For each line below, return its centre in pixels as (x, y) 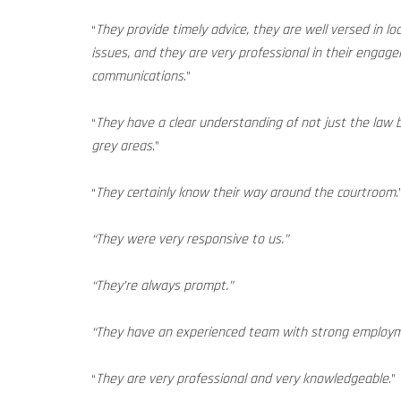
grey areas (122, 146)
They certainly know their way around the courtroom (246, 193)
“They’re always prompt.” (162, 286)
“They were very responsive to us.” (193, 239)
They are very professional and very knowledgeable (242, 379)
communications (137, 77)
